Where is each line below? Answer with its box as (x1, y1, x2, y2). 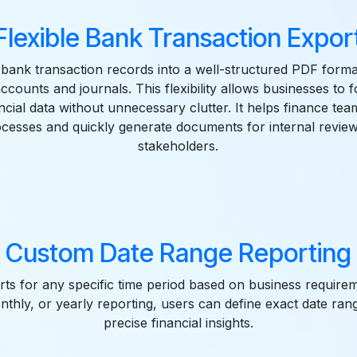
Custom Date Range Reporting (5, 237, 351, 269)
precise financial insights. (103, 314, 253, 331)
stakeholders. (138, 137, 219, 154)
